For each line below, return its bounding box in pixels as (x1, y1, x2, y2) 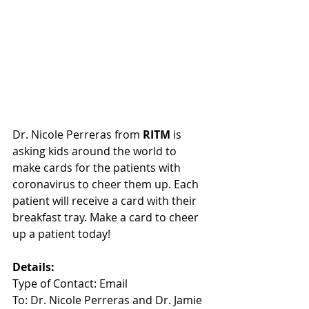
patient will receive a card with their (12, 193, 199, 209)
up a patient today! (12, 226, 113, 242)
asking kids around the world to (12, 143, 179, 159)
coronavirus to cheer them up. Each (12, 177, 201, 192)
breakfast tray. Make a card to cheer (12, 210, 201, 226)
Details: (12, 259, 54, 275)
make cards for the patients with (12, 160, 183, 176)
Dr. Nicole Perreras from (12, 127, 143, 143)
